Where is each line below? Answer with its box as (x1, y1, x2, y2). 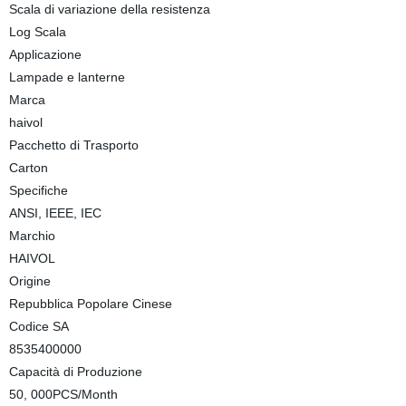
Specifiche (8, 183, 68, 198)
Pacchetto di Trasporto (8, 138, 139, 152)
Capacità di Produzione (8, 364, 142, 379)
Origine (8, 274, 51, 288)
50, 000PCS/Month (8, 387, 118, 401)
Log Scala (8, 24, 66, 39)
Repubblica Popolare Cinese (8, 296, 172, 311)
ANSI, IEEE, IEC (8, 206, 101, 220)
